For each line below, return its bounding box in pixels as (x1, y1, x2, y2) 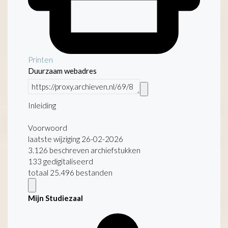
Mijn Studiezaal (28, 193, 83, 203)
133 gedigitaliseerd (28, 156, 93, 166)
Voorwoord (28, 123, 67, 132)
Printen (28, 54, 53, 64)
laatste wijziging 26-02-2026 (28, 134, 123, 144)
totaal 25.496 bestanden (28, 167, 112, 177)
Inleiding (28, 100, 56, 110)
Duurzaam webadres (28, 66, 97, 75)
